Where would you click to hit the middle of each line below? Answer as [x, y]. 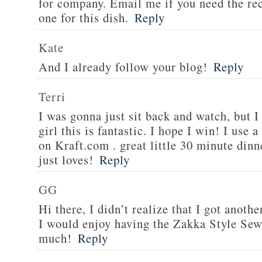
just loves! [66, 160]
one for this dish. [84, 18]
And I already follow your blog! [123, 67]
